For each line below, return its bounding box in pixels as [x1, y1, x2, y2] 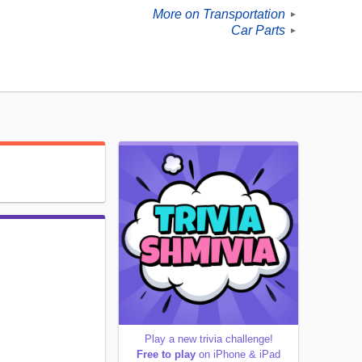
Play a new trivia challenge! [144, 333, 273, 346]
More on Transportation [153, 7, 285, 22]
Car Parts [231, 23, 285, 38]
